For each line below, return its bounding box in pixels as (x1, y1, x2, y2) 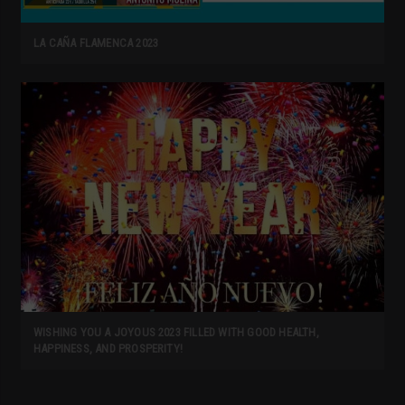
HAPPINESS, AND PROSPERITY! (33, 341, 184, 355)
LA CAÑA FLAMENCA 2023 (33, 35, 159, 50)
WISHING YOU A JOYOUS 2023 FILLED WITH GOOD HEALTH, (33, 325, 319, 339)
